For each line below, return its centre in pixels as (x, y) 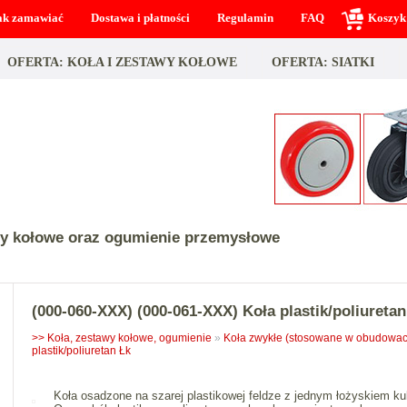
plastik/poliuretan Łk (81, 351)
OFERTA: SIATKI (323, 62)
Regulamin (245, 18)
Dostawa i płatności (140, 18)
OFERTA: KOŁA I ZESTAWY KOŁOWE (122, 62)
